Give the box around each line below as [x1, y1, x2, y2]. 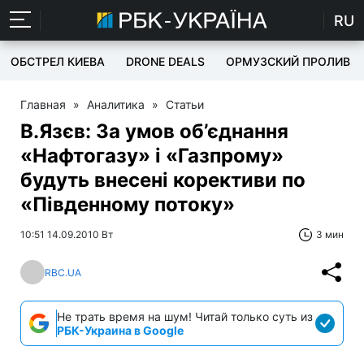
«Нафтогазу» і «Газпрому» [20, 144, 284, 167]
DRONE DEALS [126, 54, 205, 68]
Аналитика [87, 97, 145, 111]
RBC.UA [45, 266, 81, 279]
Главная [20, 97, 66, 111]
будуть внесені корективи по [20, 168, 305, 192]
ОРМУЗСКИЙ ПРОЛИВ [226, 54, 350, 68]
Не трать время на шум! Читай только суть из [57, 310, 313, 323]
